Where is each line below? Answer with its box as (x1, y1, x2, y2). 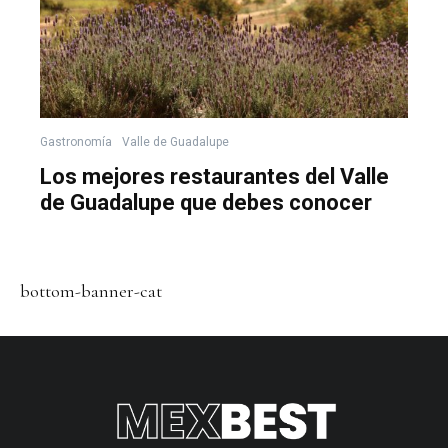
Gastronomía (40, 135, 112, 150)
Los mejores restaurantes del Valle (40, 164, 389, 190)
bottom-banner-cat (20, 280, 162, 303)
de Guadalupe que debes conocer (40, 190, 372, 216)
